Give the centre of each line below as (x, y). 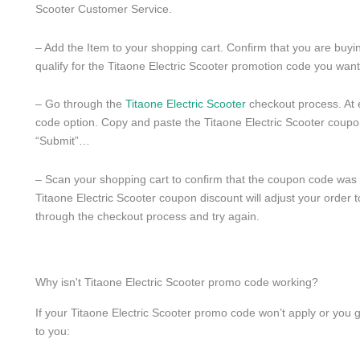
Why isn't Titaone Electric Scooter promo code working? (177, 282)
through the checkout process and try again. (147, 216)
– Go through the (80, 104)
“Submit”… (63, 141)
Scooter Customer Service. (104, 9)
